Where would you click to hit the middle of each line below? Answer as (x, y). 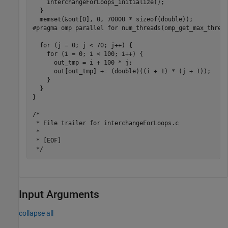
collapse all (36, 213)
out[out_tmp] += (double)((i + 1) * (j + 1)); (121, 71)
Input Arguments (59, 195)
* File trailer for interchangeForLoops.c (105, 123)
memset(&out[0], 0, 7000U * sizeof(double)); (112, 19)
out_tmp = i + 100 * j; (82, 62)
